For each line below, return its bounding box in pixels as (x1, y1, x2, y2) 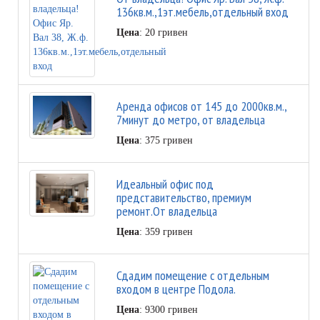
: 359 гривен (139, 226, 193, 238)
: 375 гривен (139, 135, 193, 146)
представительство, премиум (116, 189, 251, 206)
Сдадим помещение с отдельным (116, 267, 269, 284)
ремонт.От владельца (116, 203, 217, 220)
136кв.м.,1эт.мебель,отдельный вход (116, 4, 289, 21)
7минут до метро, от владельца (116, 111, 265, 129)
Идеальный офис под (116, 176, 214, 193)
